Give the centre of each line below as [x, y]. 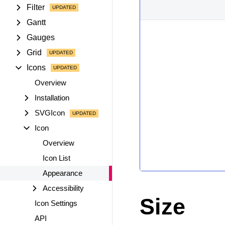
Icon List [57, 158]
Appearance [63, 173]
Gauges [41, 37]
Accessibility [63, 188]
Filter [36, 7]
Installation [52, 98]
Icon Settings [56, 203]
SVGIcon [50, 113]
